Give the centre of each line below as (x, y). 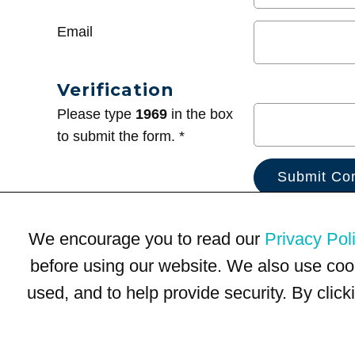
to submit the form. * (121, 136)
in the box (200, 114)
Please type (96, 114)
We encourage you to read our (147, 239)
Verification (115, 89)
